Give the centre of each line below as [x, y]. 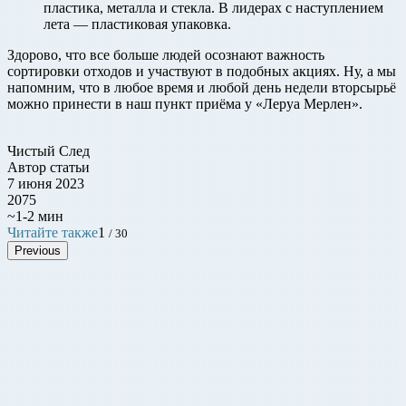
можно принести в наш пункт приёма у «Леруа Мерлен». [185, 103]
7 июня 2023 [46, 183]
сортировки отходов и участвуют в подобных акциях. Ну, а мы [202, 71]
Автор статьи [48, 167]
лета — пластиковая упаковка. [137, 24]
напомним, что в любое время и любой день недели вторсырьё [202, 87]
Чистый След [48, 150]
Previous [38, 250]
